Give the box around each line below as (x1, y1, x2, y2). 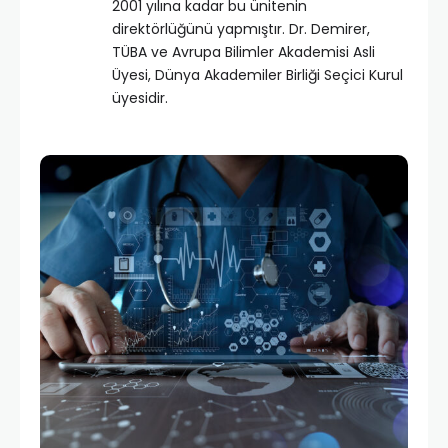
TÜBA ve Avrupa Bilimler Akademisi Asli (112, 42, 375, 63)
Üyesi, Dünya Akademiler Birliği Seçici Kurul (112, 65, 403, 86)
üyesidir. (112, 88, 168, 109)
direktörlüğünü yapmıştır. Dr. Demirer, (112, 19, 370, 40)
